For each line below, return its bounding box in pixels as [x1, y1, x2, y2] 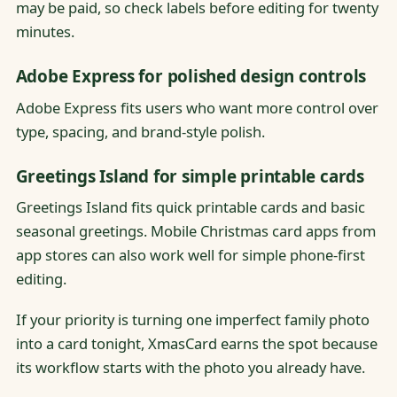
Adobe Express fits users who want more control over [15, 97, 378, 118]
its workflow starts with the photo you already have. [15, 356, 365, 378]
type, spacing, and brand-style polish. [15, 121, 265, 142]
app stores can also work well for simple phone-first [15, 245, 365, 266]
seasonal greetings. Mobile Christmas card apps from [15, 221, 376, 242]
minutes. [15, 20, 74, 42]
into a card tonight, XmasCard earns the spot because [15, 332, 378, 354]
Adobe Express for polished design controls [15, 65, 367, 89]
